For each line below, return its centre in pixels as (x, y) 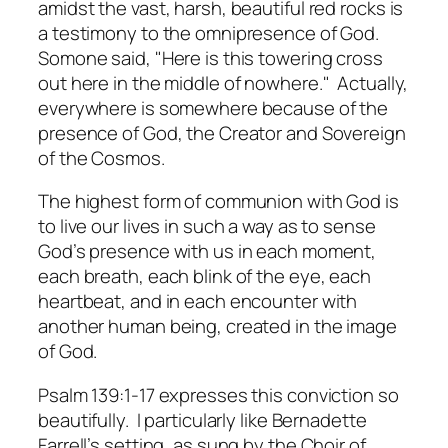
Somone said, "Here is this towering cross (210, 57)
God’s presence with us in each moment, (207, 251)
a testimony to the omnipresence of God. (210, 32)
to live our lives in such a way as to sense (207, 226)
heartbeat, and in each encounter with (198, 301)
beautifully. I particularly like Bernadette (202, 419)
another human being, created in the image (217, 326)
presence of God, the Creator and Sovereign (222, 132)
